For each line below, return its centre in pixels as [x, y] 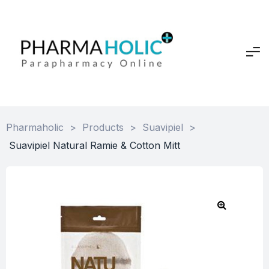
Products [103, 127]
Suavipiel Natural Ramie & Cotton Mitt [95, 145]
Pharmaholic [35, 127]
